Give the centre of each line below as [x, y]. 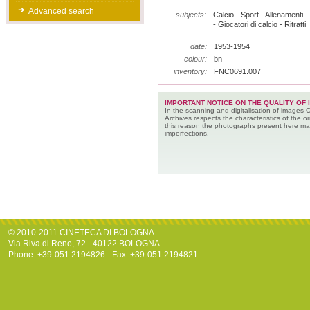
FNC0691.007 [237, 71]
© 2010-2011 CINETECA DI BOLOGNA [81, 232]
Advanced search [61, 11]
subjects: [191, 15]
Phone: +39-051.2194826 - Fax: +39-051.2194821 [103, 255]
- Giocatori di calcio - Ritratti [259, 24]
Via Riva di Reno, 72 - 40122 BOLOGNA [84, 244]
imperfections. [186, 133]
